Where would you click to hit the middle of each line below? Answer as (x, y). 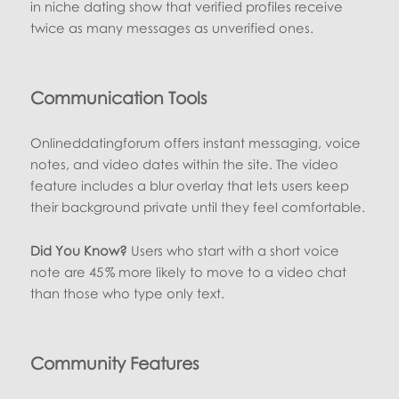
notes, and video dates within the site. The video (185, 163)
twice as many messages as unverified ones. (172, 27)
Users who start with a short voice (234, 251)
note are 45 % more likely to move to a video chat (189, 272)
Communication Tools (119, 97)
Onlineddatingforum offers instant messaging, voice (196, 142)
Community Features (115, 363)
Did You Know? (79, 251)
